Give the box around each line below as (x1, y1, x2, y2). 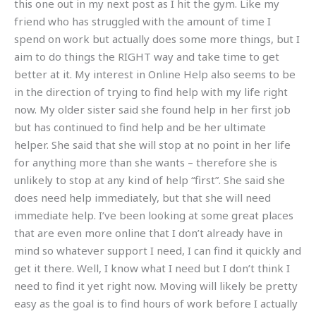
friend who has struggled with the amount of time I (14, 14, 271, 29)
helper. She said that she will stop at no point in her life (14, 138, 291, 152)
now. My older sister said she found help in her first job (14, 102, 291, 117)
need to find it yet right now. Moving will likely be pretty (14, 279, 298, 293)
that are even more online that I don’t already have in (14, 226, 283, 241)
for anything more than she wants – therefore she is (14, 155, 277, 170)
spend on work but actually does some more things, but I (14, 32, 300, 47)
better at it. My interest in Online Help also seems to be (14, 67, 296, 82)
